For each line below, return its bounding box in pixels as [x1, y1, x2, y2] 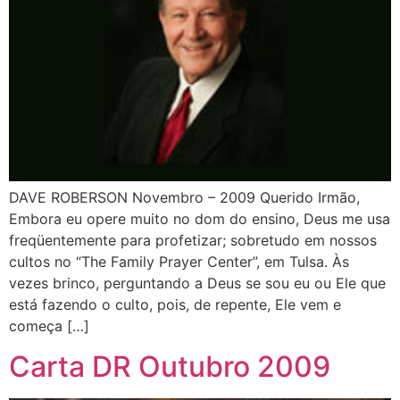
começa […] [9, 317, 89, 336]
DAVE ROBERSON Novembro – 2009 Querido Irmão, [9, 188, 360, 207]
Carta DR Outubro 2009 [9, 348, 330, 384]
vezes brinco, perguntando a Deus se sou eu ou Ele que [9, 274, 386, 293]
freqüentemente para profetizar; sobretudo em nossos [9, 231, 377, 250]
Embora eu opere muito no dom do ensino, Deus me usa [9, 210, 390, 229]
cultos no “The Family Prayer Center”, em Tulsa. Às [9, 253, 349, 271]
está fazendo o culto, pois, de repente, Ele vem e [9, 296, 341, 314]
